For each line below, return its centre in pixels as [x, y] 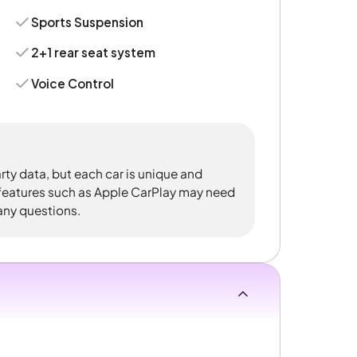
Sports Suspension [88, 22]
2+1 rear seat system [94, 53]
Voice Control [73, 83]
